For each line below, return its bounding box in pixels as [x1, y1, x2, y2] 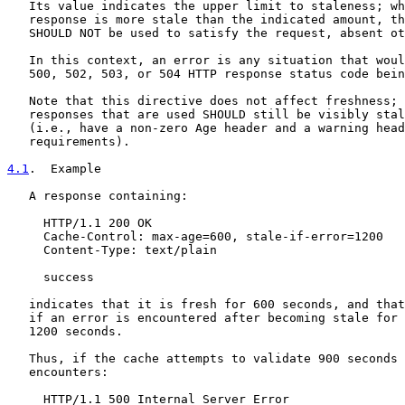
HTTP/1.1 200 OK [7, 216, 152, 230]
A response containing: [7, 189, 188, 202]
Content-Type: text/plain [7, 243, 217, 257]
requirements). [7, 135, 130, 148]
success [7, 270, 94, 284]
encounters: [7, 365, 108, 379]
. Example [29, 162, 101, 175]
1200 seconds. [7, 325, 123, 338]
